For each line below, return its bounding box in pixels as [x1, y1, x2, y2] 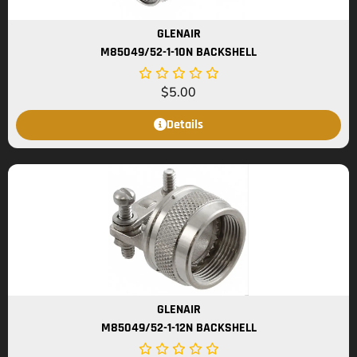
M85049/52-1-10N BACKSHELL [100, 44, 257, 61]
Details [167, 116, 203, 134]
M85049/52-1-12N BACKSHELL [100, 320, 257, 337]
